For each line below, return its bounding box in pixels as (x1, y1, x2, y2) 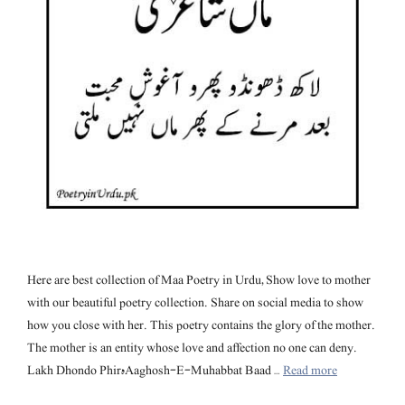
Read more (283, 360, 337, 381)
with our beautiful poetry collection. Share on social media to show (27, 292, 363, 313)
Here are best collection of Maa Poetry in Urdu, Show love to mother (27, 269, 371, 290)
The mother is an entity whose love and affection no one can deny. (27, 337, 357, 358)
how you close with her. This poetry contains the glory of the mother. (27, 315, 375, 335)
